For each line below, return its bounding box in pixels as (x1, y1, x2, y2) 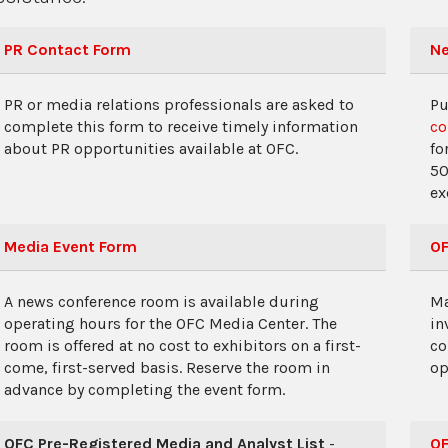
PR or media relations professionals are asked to (4, 95, 354, 114)
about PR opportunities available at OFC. (4, 139, 298, 158)
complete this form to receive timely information (4, 117, 358, 136)
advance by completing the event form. (4, 380, 285, 399)
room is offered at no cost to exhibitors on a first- (4, 336, 361, 355)
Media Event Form (4, 237, 137, 256)
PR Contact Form (4, 40, 131, 59)
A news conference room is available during (4, 292, 319, 311)
